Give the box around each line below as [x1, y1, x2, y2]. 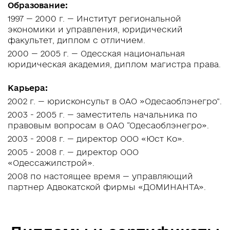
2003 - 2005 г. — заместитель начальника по [8, 110, 197, 119]
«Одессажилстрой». [8, 158, 94, 167]
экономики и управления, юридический [8, 25, 183, 34]
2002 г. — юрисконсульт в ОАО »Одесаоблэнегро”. [8, 97, 222, 106]
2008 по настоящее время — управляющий [8, 171, 193, 181]
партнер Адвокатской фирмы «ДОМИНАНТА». [8, 182, 206, 191]
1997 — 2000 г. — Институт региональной [8, 14, 181, 23]
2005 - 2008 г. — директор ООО [8, 147, 139, 157]
